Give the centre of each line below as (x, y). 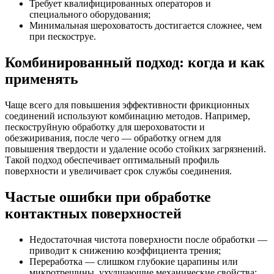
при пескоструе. (63, 36)
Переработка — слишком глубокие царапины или (134, 261)
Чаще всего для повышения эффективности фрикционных (127, 105)
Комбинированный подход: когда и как (135, 62)
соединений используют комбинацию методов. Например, (128, 116)
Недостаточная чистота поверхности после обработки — (148, 239)
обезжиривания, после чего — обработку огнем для (113, 138)
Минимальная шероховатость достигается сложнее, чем (146, 25)
